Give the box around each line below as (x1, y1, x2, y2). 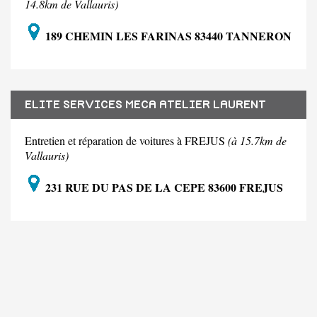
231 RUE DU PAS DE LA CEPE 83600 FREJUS (42, 179, 283, 196)
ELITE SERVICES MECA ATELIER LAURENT (25, 99, 266, 111)
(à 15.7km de (228, 133, 287, 149)
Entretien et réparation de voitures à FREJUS (25, 133, 228, 149)
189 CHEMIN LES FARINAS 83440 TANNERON (42, 28, 292, 45)
